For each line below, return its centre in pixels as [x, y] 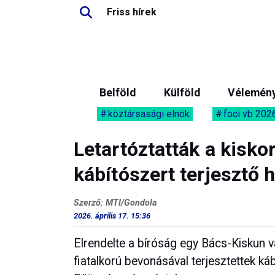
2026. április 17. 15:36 [112, 216]
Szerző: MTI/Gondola [115, 203]
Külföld [182, 93]
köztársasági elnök [149, 114]
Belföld [118, 93]
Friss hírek [132, 12]
